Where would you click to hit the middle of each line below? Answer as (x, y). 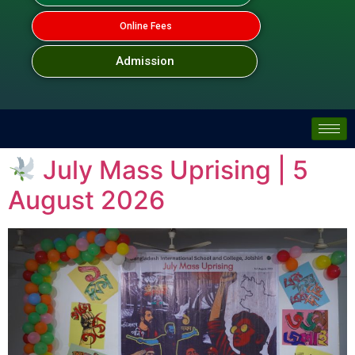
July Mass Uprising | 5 (173, 170)
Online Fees (146, 26)
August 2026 (86, 200)
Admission (145, 61)
